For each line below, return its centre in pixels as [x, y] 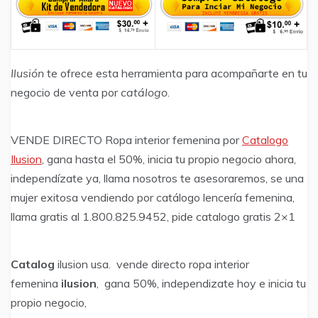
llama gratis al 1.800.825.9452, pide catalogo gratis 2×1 [153, 217]
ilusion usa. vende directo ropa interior [152, 264]
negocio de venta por [66, 93]
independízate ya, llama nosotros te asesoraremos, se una [157, 179]
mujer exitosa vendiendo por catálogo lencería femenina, [153, 198]
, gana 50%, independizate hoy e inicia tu [201, 284]
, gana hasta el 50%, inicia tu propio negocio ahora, [169, 159]
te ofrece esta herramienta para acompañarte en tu [176, 73]
